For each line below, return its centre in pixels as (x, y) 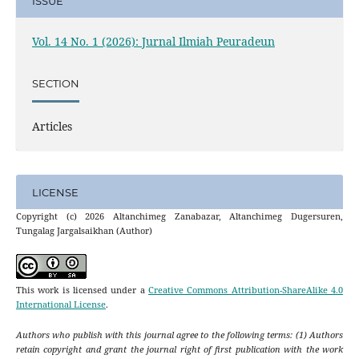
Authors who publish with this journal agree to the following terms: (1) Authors (179, 335)
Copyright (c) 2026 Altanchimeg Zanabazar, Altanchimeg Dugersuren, (179, 216)
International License (61, 305)
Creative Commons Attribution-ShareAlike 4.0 (246, 290)
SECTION (55, 83)
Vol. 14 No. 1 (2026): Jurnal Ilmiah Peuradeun (153, 42)
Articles (52, 127)
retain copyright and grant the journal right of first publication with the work (179, 349)
